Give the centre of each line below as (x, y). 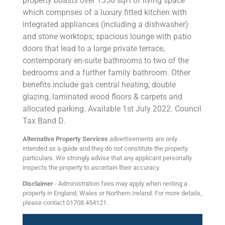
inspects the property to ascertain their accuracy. (91, 167)
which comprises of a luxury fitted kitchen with (105, 13)
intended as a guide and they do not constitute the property (105, 148)
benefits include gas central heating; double (99, 85)
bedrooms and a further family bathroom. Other (106, 73)
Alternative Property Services (65, 139)
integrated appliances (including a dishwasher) (105, 25)
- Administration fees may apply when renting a (120, 183)
